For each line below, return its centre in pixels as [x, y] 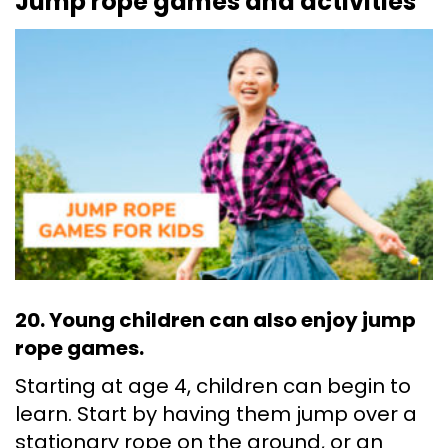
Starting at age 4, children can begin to [213, 386]
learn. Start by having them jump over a [216, 414]
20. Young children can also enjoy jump [215, 320]
